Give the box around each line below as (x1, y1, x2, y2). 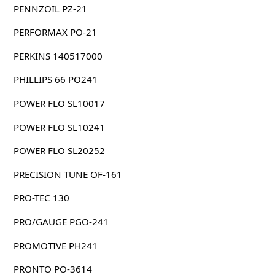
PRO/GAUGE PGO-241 (13, 215, 109, 228)
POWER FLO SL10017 (13, 96, 105, 109)
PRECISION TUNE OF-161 (13, 168, 122, 180)
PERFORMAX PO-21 (13, 26, 97, 39)
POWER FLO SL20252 (13, 144, 105, 157)
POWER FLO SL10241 (13, 120, 105, 133)
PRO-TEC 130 (13, 192, 69, 204)
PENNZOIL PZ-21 (13, 2, 87, 15)
